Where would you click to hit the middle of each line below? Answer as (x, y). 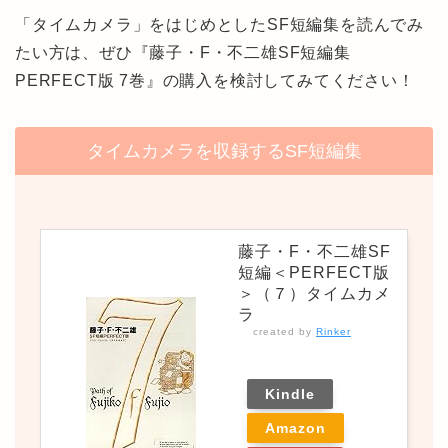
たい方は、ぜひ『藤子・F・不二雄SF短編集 (183, 52)
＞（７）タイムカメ (314, 293)
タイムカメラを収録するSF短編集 (224, 150)
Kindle (290, 393)
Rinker (333, 331)
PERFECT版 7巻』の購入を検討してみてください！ (215, 80)
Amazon (295, 427)
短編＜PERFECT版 (314, 272)
